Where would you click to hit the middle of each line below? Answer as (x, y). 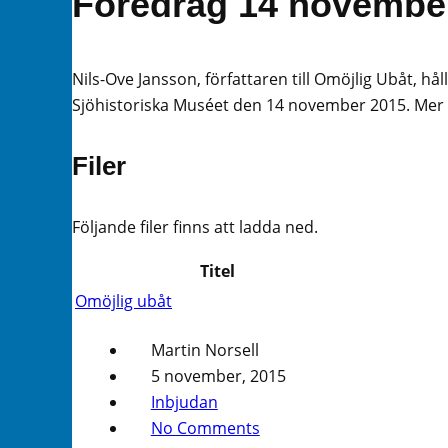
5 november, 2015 (218, 376)
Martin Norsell (204, 350)
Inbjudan (184, 402)
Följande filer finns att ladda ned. (195, 226)
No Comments (205, 428)
